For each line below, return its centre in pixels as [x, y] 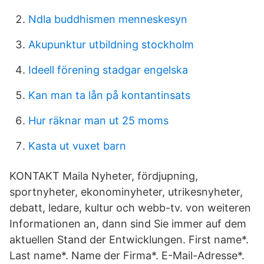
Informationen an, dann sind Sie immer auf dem [128, 224]
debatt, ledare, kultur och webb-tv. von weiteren [130, 208]
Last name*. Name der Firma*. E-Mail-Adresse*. [127, 255]
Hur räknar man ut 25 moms [98, 121]
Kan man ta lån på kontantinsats [109, 95]
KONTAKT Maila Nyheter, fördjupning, [104, 176]
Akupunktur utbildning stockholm [111, 44]
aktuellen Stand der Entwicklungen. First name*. [129, 240]
